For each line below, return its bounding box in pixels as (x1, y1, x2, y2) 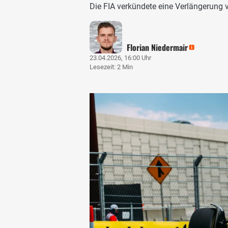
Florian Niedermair (127, 41, 188, 53)
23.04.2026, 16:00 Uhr (90, 53, 151, 62)
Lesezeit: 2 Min (90, 63, 133, 71)
